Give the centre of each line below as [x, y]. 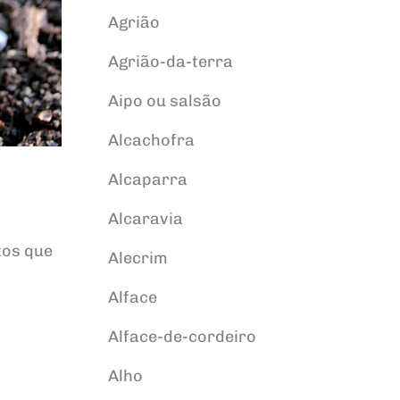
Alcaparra [147, 179]
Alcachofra [151, 140]
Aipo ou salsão [164, 101]
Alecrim [137, 258]
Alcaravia [145, 219]
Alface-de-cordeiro [182, 337]
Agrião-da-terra [170, 62]
